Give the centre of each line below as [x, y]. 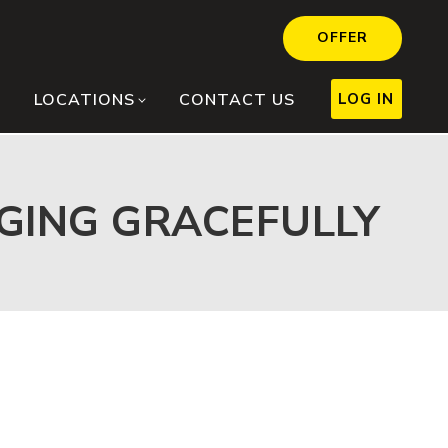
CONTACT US [236, 100]
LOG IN [366, 98]
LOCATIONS [84, 100]
